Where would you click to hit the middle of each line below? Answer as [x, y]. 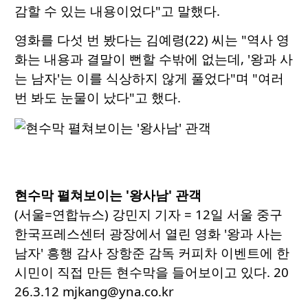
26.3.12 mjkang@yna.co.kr [94, 291]
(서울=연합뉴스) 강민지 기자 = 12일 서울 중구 [148, 214]
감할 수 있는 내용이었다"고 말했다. [117, 11]
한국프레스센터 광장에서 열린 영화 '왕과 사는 [148, 234]
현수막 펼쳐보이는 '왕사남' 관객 [108, 195]
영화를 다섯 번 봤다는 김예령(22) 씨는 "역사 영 [152, 40]
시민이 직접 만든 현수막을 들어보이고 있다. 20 [152, 272]
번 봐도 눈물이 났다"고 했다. [98, 98]
